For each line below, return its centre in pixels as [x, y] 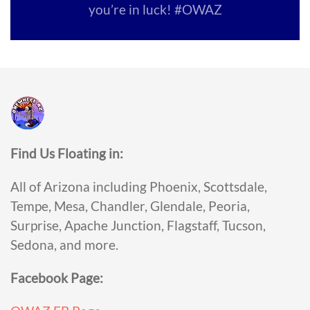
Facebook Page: [57, 277]
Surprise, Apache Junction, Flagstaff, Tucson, [138, 225]
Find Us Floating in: [67, 153]
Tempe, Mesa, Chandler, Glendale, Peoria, [130, 206]
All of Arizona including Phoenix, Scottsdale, [139, 186]
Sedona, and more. [64, 244]
